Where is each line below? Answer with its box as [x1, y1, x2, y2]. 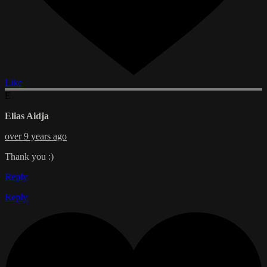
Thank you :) [5, 151, 54, 162]
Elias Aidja [5, 111, 49, 122]
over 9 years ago [5, 131, 67, 142]
